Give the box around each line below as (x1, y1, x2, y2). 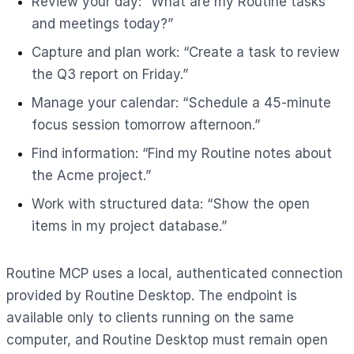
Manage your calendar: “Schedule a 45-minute (32, 94, 331, 111)
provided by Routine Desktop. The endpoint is (6, 287, 297, 303)
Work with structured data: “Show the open (32, 195, 310, 212)
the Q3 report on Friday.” (32, 66, 188, 82)
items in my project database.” (32, 217, 227, 234)
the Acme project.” (32, 167, 151, 183)
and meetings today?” (32, 15, 173, 32)
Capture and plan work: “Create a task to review (32, 43, 340, 60)
